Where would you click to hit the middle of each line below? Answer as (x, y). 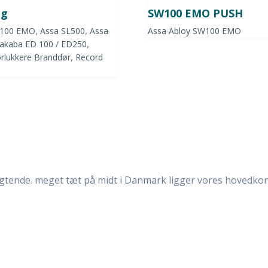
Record (89, 57)
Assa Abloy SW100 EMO (194, 31)
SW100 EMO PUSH (195, 13)
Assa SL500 (63, 31)
